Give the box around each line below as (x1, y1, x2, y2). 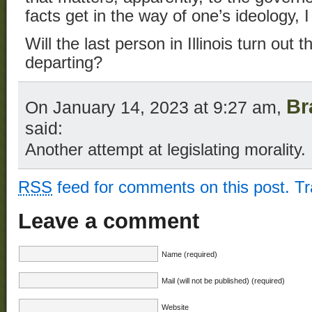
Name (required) (162, 249, 217, 258)
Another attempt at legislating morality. (25, 141, 306, 159)
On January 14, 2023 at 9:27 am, (25, 97, 286, 118)
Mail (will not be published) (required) (162, 276, 285, 285)
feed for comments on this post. (52, 178, 290, 197)
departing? (25, 54, 102, 72)
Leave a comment (18, 208, 199, 233)
